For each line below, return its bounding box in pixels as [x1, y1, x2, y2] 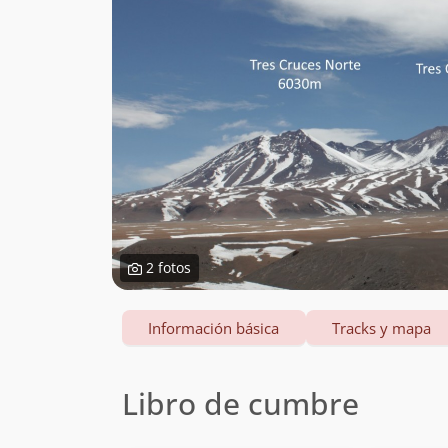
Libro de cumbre [122, 383, 359, 424]
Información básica [148, 318, 280, 338]
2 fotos [142, 258, 191, 277]
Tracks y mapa [332, 318, 432, 338]
